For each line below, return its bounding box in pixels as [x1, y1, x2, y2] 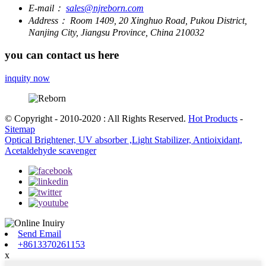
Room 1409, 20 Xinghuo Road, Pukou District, [70, 15, 247, 26]
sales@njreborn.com [66, 2, 144, 13]
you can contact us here [5, 49, 119, 62]
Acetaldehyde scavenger [5, 145, 96, 156]
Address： [28, 15, 68, 26]
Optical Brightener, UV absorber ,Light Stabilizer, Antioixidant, [5, 135, 242, 145]
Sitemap [5, 124, 35, 135]
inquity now [5, 73, 50, 84]
